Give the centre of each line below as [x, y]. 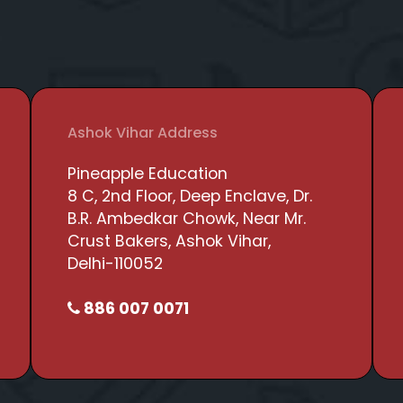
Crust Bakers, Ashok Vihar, [169, 241]
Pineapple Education [148, 173]
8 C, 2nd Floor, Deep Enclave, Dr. [190, 196]
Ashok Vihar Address [143, 132]
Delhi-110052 [115, 263]
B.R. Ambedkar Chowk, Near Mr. [187, 218]
